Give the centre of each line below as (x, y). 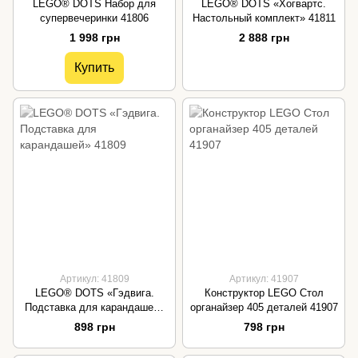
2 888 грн (264, 38)
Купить (94, 68)
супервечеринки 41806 (94, 18)
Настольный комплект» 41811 (264, 18)
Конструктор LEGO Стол (264, 293)
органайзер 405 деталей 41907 (264, 308)
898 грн (94, 327)
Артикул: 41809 (94, 279)
